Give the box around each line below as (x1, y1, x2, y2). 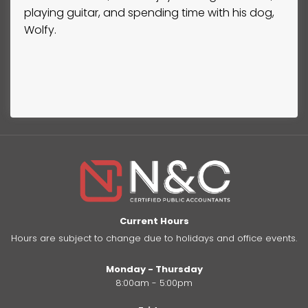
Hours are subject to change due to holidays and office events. (11, 231, 297, 245)
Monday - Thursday (105, 262, 203, 276)
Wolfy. (24, 21, 56, 38)
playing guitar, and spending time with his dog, (24, 4, 274, 21)
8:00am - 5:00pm (115, 276, 192, 289)
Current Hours (119, 214, 189, 228)
